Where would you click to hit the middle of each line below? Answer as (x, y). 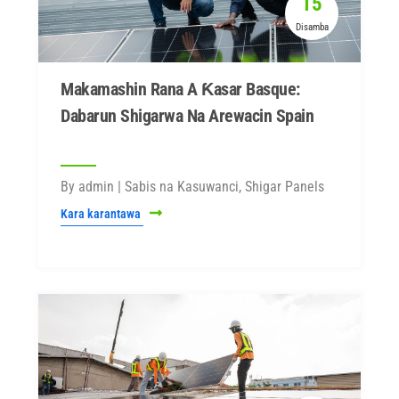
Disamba (312, 27)
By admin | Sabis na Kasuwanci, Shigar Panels (192, 187)
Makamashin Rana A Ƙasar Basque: (180, 89)
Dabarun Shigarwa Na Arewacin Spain (187, 116)
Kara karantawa (102, 214)
